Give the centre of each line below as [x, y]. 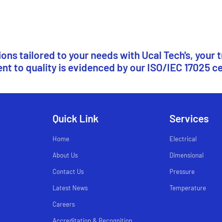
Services [189, 118]
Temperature [188, 188]
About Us [65, 155]
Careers [64, 204]
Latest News [70, 188]
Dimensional [187, 155]
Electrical [183, 139]
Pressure [182, 172]
